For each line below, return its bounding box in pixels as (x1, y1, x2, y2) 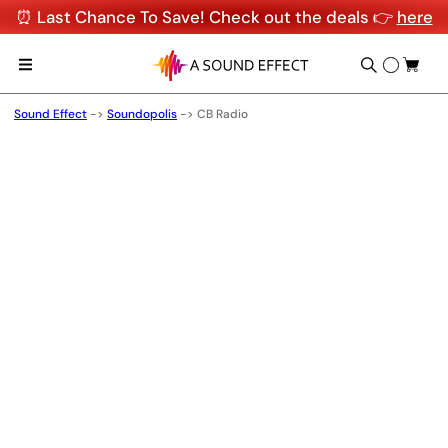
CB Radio (197, 106, 248, 122)
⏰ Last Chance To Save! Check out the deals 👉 (15, 6, 397, 28)
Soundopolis (107, 106, 177, 122)
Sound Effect (14, 106, 87, 122)
